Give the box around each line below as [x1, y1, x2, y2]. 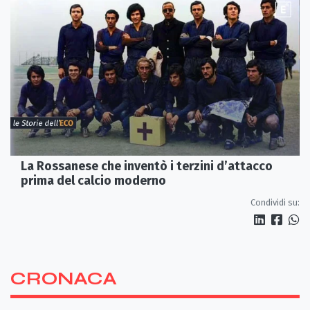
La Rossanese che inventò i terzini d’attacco [21, 158, 273, 174]
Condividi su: [250, 197, 300, 208]
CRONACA [10, 268, 117, 289]
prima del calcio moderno [21, 173, 166, 188]
